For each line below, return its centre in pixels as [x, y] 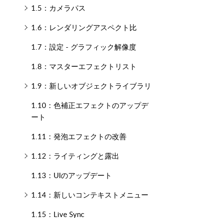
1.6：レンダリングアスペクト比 [84, 27]
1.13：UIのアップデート [71, 175]
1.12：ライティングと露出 [75, 156]
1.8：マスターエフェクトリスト [84, 66]
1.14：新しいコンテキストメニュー [90, 195]
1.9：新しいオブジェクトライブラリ [91, 86]
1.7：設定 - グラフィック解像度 [83, 47]
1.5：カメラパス [58, 8]
